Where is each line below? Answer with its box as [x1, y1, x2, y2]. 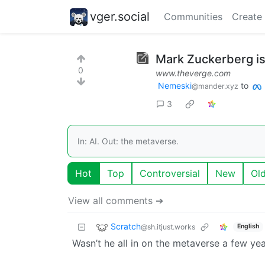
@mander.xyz [192, 82, 238, 91]
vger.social [90, 9, 150, 24]
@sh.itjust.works [141, 222, 195, 231]
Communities [164, 11, 222, 22]
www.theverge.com [156, 68, 231, 78]
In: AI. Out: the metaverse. [77, 135, 179, 146]
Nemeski [158, 80, 192, 91]
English [237, 222, 259, 231]
